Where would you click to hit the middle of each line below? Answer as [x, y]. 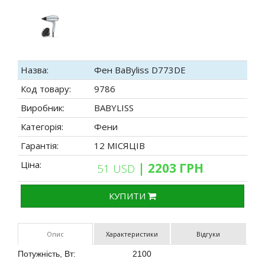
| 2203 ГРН [171, 168]
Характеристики [132, 234]
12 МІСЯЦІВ [119, 146]
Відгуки [209, 234]
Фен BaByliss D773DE [140, 70]
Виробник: [43, 108]
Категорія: [42, 127]
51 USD [117, 169]
